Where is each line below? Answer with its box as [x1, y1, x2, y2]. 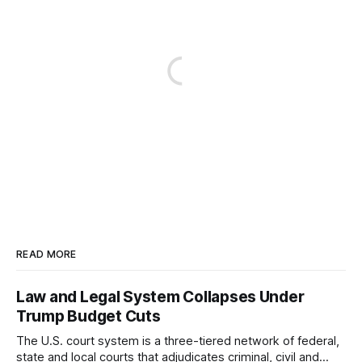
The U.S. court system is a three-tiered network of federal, [16, 334, 339, 349]
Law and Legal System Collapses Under [16, 288, 305, 307]
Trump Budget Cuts [16, 307, 161, 326]
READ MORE [16, 248, 77, 261]
